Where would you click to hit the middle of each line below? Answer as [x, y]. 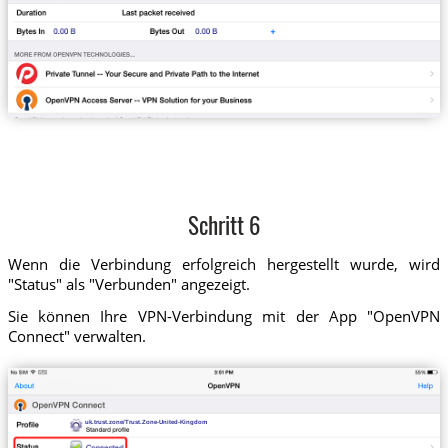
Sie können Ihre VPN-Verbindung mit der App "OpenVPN [224, 315]
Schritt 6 [224, 228]
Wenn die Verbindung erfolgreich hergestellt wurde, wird [224, 264]
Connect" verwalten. [76, 335]
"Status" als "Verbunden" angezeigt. [128, 284]
